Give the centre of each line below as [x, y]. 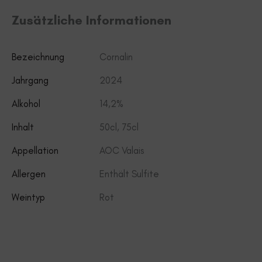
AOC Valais [122, 150]
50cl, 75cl [119, 127]
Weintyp [28, 197]
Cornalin [116, 56]
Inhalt [23, 127]
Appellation [35, 150]
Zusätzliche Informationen [92, 20]
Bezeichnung [38, 56]
